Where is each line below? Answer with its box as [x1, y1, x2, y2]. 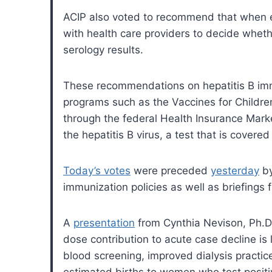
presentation [73, 216, 135, 229]
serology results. [63, 43, 143, 56]
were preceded [131, 164, 211, 177]
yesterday [211, 164, 259, 177]
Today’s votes [63, 164, 131, 177]
